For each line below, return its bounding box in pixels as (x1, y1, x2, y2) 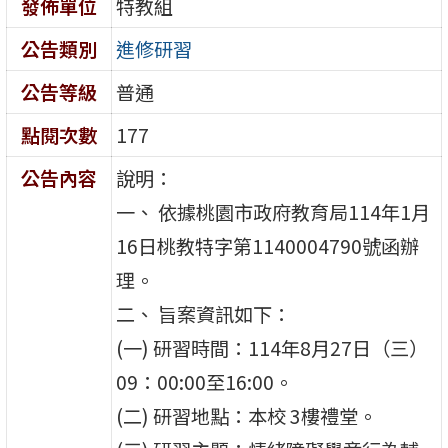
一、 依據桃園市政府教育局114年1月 (116, 197, 431, 226)
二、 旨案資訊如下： (116, 299, 292, 328)
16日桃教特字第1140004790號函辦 (116, 231, 420, 260)
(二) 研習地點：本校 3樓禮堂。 (116, 401, 378, 430)
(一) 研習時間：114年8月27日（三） (116, 333, 429, 362)
